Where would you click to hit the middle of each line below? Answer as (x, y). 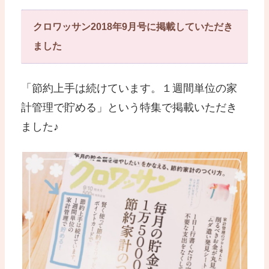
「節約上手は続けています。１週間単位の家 (129, 89)
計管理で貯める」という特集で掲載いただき (129, 108)
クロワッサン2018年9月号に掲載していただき (133, 27)
